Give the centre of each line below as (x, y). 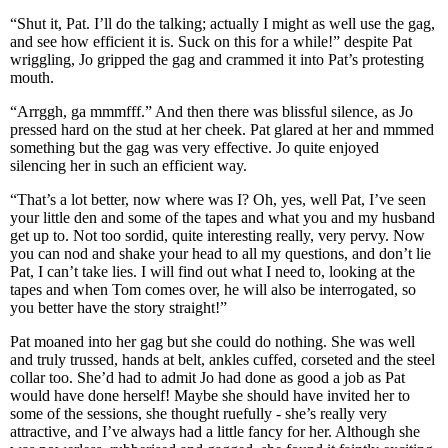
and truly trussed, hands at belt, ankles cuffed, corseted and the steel (222, 359)
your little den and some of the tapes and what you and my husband (222, 217)
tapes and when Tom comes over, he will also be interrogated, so (213, 289)
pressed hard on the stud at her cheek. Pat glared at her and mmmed (222, 129)
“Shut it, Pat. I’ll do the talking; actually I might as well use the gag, (222, 23)
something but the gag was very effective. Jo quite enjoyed (194, 147)
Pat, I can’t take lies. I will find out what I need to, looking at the (212, 271)
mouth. (34, 77)
